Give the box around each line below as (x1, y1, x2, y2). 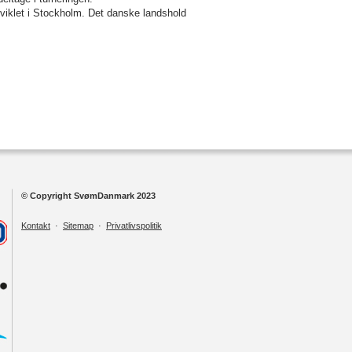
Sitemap (63, 221, 93, 230)
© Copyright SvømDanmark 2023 (21, 191, 156, 200)
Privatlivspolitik (106, 221, 162, 230)
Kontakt (21, 221, 50, 230)
